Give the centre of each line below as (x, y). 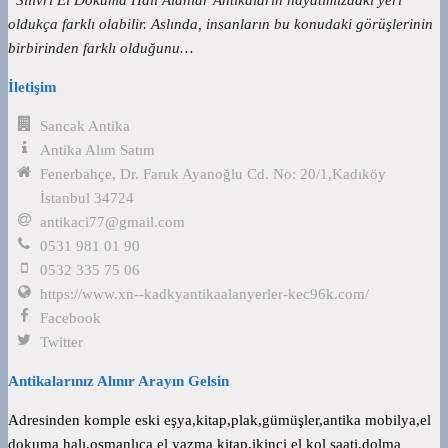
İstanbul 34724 (87, 197)
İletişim (32, 86)
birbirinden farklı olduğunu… (100, 47)
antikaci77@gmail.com (113, 221)
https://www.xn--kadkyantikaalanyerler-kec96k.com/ (205, 293)
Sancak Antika (85, 125)
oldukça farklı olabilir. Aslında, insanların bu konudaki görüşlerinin (220, 23)
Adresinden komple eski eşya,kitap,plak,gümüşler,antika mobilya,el (219, 419)
